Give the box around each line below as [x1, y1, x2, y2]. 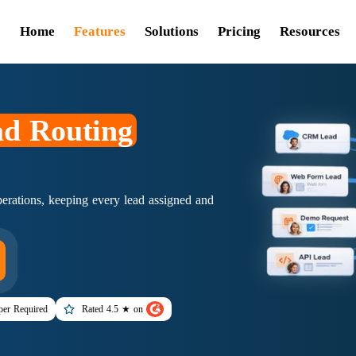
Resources [280, 24, 341, 39]
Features [74, 24, 126, 39]
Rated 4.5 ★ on [81, 304, 146, 315]
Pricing [218, 24, 261, 39]
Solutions [145, 24, 199, 39]
